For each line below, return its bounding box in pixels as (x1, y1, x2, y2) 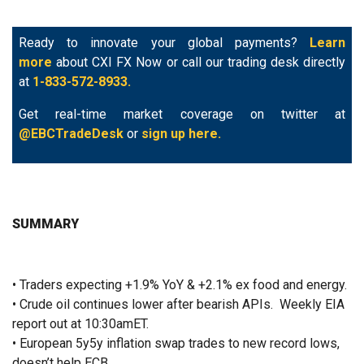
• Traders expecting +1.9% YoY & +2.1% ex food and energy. (12, 277, 347, 293)
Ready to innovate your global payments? (19, 35, 310, 51)
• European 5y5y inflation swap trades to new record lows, (12, 336, 340, 352)
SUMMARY (12, 216, 79, 232)
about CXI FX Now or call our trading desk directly (52, 54, 345, 71)
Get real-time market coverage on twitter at (19, 106, 345, 123)
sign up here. (141, 126, 221, 142)
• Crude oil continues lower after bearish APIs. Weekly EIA (12, 297, 344, 313)
